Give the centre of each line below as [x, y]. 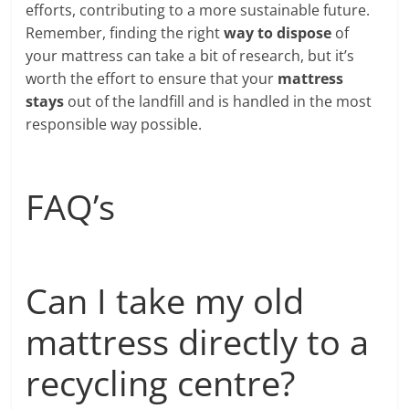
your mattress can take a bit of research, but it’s [190, 55]
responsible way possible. [114, 124]
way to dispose [278, 32]
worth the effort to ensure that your [152, 78]
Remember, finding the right [125, 32]
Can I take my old [165, 300]
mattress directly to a [198, 341]
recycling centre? [161, 382]
